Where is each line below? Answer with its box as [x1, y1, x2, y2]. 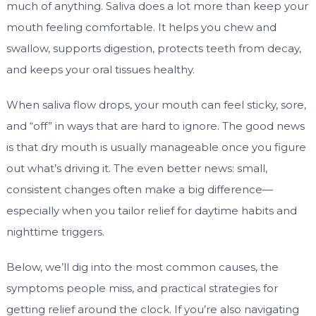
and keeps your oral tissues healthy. [6, 63, 195, 77]
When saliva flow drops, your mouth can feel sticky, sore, [6, 98, 306, 112]
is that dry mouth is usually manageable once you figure [6, 140, 306, 154]
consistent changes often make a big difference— [6, 183, 273, 197]
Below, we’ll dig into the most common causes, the [6, 260, 279, 274]
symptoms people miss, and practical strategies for [6, 281, 278, 296]
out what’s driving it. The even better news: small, [6, 162, 267, 176]
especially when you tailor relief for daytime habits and [6, 204, 297, 218]
